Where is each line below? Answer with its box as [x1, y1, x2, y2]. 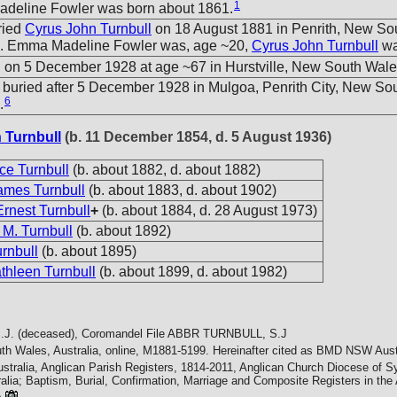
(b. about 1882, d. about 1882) [73, 162, 261, 177]
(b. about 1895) [42, 244, 136, 259]
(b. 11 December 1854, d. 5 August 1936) [61, 129, 331, 144]
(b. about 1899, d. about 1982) [99, 264, 287, 279]
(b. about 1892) [76, 223, 171, 238]
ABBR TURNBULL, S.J [167, 327, 287, 340]
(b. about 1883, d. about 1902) [89, 183, 276, 198]
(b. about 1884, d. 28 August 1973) [102, 203, 317, 218]
